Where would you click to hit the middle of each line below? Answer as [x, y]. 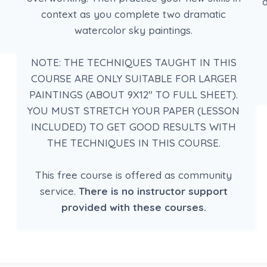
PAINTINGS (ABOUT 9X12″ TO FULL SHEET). [134, 94]
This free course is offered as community [134, 175]
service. [59, 191]
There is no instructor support [153, 191]
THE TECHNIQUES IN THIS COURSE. [133, 142]
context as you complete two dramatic [134, 14]
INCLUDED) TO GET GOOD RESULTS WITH [134, 126]
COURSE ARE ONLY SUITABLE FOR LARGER [133, 78]
